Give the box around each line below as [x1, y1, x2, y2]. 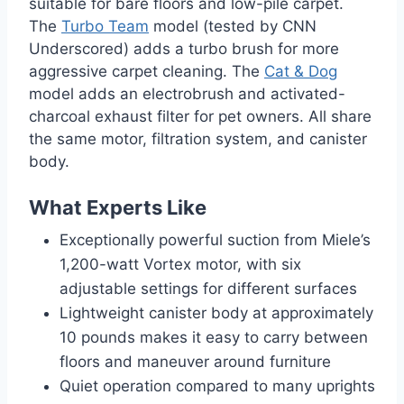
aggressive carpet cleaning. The [29, 61, 264, 80]
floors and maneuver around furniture [60, 352, 331, 371]
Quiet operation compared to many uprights [60, 376, 375, 395]
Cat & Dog [264, 61, 337, 80]
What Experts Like [29, 196, 207, 220]
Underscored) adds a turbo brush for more [29, 39, 339, 58]
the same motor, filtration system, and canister [29, 129, 367, 148]
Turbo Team [61, 16, 149, 35]
